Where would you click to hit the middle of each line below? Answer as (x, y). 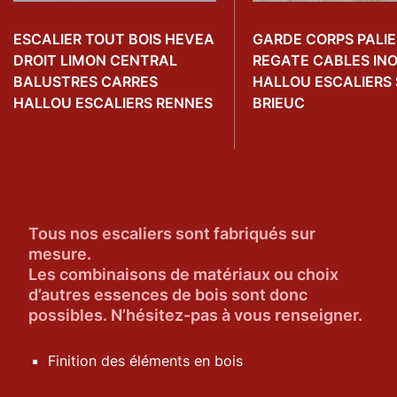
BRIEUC (279, 103)
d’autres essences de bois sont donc (168, 295)
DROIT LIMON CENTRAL (96, 60)
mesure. (60, 254)
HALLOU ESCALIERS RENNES (113, 103)
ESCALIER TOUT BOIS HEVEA (114, 39)
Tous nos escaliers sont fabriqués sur (172, 234)
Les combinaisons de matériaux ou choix (184, 274)
